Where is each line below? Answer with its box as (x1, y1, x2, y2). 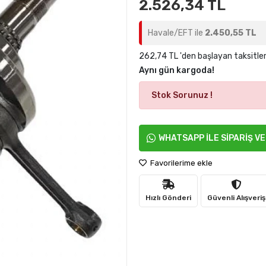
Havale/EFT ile (147, 28, 205, 38)
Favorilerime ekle (148, 159, 213, 167)
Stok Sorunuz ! (151, 90, 213, 100)
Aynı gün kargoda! (138, 65, 214, 75)
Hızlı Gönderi (145, 193, 191, 202)
